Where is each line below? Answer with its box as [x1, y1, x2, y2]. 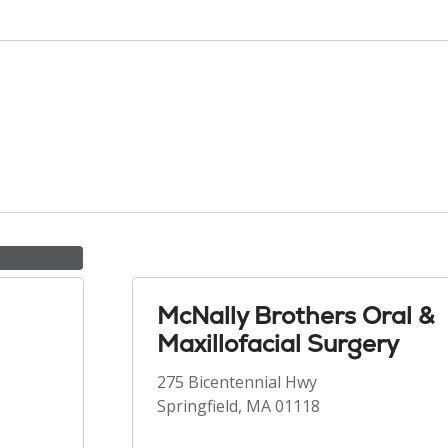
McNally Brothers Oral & [157, 300, 434, 331]
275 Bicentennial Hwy [157, 371, 317, 393]
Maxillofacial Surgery [157, 328, 399, 359]
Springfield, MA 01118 [157, 395, 320, 417]
